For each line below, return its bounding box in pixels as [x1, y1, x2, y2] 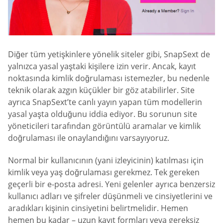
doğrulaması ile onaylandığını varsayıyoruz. [8, 132, 169, 143]
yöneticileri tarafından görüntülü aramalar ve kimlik [8, 120, 201, 131]
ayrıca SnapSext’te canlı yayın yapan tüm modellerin [8, 96, 202, 108]
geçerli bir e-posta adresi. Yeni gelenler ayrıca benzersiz [8, 179, 215, 190]
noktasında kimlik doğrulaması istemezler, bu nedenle [8, 72, 210, 84]
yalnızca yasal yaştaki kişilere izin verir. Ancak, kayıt [8, 60, 196, 72]
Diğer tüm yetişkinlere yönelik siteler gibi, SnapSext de [8, 48, 210, 60]
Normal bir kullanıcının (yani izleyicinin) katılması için [8, 155, 204, 166]
